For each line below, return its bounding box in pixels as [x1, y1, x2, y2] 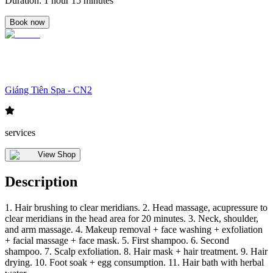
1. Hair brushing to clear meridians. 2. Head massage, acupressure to [5, 202, 268, 213]
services [5, 127, 35, 138]
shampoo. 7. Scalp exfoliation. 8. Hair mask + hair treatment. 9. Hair [5, 246, 268, 257]
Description [5, 174, 77, 190]
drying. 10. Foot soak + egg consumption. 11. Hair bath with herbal [5, 257, 264, 268]
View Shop [38, 150, 76, 160]
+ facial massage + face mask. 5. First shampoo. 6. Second [5, 235, 229, 246]
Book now [10, 17, 44, 27]
